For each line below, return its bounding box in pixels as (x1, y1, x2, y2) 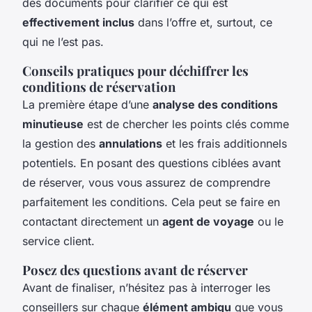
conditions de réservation (22, 77, 175, 95)
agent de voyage (162, 214, 254, 228)
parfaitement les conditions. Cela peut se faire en (22, 194, 280, 209)
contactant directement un (22, 214, 162, 228)
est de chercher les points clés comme (84, 116, 289, 131)
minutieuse (22, 116, 84, 131)
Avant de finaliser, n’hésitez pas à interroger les (22, 280, 270, 295)
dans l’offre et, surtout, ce (134, 15, 272, 29)
